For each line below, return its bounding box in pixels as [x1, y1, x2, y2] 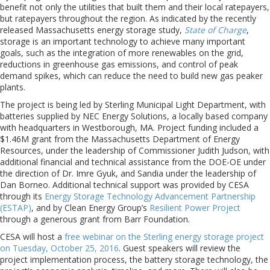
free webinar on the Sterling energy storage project [64, 231, 264, 242]
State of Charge [184, 24, 246, 36]
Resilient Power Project [149, 202, 240, 213]
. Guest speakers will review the [119, 242, 240, 254]
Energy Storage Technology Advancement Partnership [45, 190, 256, 202]
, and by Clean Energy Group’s [31, 202, 149, 213]
